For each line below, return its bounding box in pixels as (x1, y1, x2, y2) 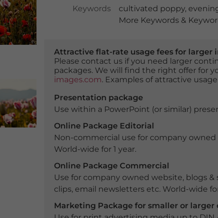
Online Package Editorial (54, 121, 154, 130)
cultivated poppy (118, 4, 185, 13)
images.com (54, 75, 102, 84)
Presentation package (54, 93, 143, 102)
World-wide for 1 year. (54, 145, 136, 154)
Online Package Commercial (54, 161, 169, 170)
